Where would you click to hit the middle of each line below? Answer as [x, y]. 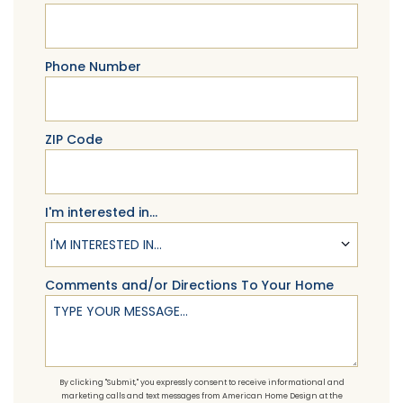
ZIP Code [74, 139]
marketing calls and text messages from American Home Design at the [201, 396]
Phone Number [93, 67]
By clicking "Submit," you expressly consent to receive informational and [201, 382]
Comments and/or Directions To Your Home [189, 285]
